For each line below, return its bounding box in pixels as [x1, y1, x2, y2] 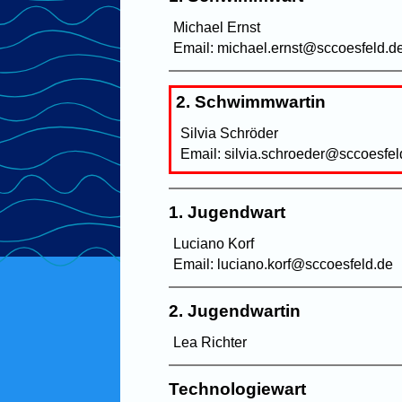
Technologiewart [169, 379, 307, 398]
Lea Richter [173, 334, 248, 350]
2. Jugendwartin [169, 301, 301, 320]
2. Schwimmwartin [176, 92, 327, 111]
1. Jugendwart [169, 202, 286, 222]
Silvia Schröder [180, 125, 279, 141]
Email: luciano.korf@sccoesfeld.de [173, 256, 394, 272]
